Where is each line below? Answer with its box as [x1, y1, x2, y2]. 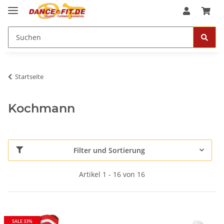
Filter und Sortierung [73, 145, 145, 155]
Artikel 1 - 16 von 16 [79, 169, 145, 179]
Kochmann [8, 100, 75, 115]
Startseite [15, 71, 43, 81]
